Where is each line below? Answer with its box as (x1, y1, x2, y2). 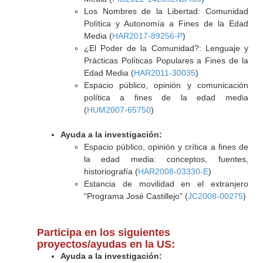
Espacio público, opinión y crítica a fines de (83, 142, 248, 151)
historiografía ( (83, 167, 138, 176)
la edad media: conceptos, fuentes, (83, 154, 248, 164)
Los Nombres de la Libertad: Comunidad (83, 6, 248, 16)
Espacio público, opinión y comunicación (83, 80, 248, 90)
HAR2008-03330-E (137, 167, 208, 176)
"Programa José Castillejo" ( (83, 191, 188, 201)
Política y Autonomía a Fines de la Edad (83, 19, 248, 28)
